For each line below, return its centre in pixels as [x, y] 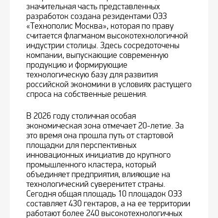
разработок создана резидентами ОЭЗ [97, 17]
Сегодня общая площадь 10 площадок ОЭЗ [104, 194]
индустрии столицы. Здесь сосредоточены [103, 46]
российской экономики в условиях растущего [109, 85]
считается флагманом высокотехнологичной [107, 36]
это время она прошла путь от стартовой [100, 136]
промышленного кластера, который [91, 165]
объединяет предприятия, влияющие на [98, 175]
